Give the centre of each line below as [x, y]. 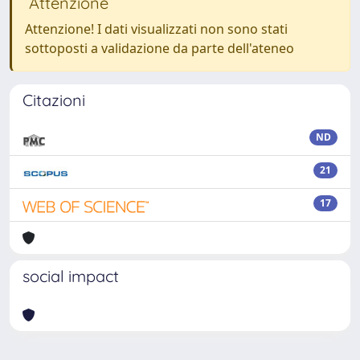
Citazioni [54, 100]
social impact [71, 276]
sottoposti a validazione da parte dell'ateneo [160, 48]
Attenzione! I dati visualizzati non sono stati [156, 29]
